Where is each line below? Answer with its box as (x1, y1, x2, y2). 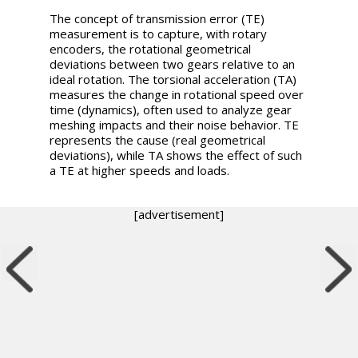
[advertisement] (134, 205, 224, 222)
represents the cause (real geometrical (50, 132, 266, 149)
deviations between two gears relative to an (50, 56, 296, 73)
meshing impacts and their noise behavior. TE (50, 117, 300, 133)
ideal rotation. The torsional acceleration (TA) (50, 71, 297, 88)
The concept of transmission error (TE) (50, 10, 265, 27)
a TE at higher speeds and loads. (50, 162, 230, 179)
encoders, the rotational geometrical (50, 41, 252, 58)
